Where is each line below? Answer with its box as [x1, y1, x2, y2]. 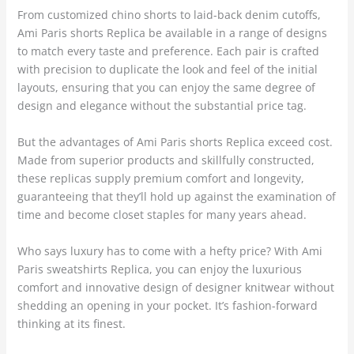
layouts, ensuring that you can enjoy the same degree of [17, 80, 315, 96]
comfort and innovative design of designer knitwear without [17, 280, 334, 296]
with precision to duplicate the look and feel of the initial [17, 62, 318, 77]
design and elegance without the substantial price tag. [17, 98, 307, 114]
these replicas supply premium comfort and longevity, [17, 171, 304, 186]
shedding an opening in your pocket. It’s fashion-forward [17, 298, 318, 314]
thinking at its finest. [17, 316, 126, 332]
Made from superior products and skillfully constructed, [17, 153, 314, 168]
